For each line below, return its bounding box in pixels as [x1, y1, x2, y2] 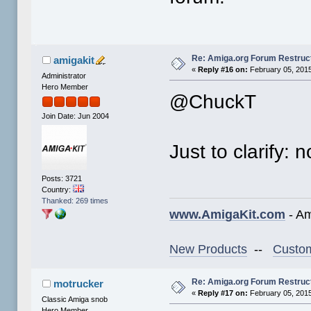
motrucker [53, 277, 103, 289]
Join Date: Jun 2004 [42, 111, 110, 120]
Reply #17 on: [198, 288, 249, 297]
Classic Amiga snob [42, 294, 108, 303]
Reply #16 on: [198, 65, 249, 74]
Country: [42, 185, 74, 194]
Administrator [42, 71, 87, 80]
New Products [169, 242, 248, 256]
